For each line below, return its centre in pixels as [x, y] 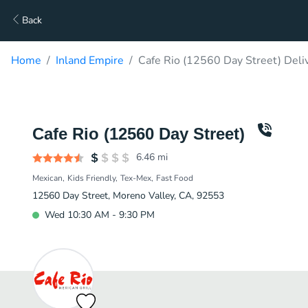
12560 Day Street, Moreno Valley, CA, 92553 [128, 196]
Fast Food [175, 178]
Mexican [47, 178]
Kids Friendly [91, 178]
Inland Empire [90, 60]
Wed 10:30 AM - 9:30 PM [100, 215]
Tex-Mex [136, 178]
